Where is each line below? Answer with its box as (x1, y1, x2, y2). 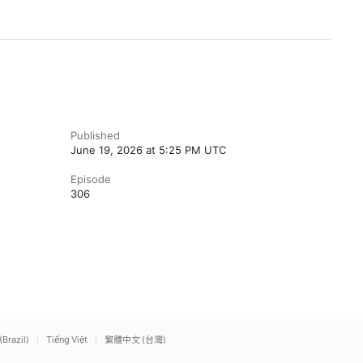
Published (70, 129, 120, 142)
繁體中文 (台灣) (105, 334, 166, 345)
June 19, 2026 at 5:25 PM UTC (70, 143, 226, 156)
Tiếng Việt (46, 334, 88, 345)
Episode (70, 173, 111, 186)
